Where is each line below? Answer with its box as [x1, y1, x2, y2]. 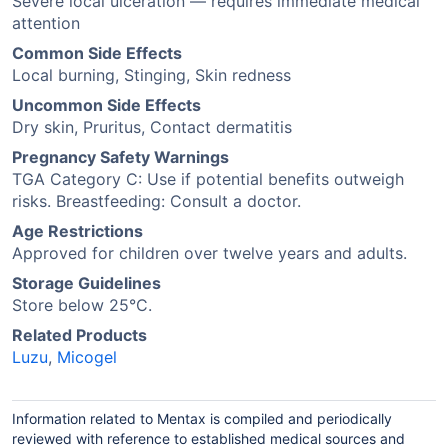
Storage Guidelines [12, 273, 161, 293]
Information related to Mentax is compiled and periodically [12, 410, 392, 427]
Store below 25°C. [12, 295, 152, 315]
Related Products [12, 325, 147, 345]
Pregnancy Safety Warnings [12, 147, 229, 167]
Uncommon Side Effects [12, 95, 201, 115]
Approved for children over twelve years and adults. [12, 243, 407, 263]
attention [12, 13, 80, 33]
